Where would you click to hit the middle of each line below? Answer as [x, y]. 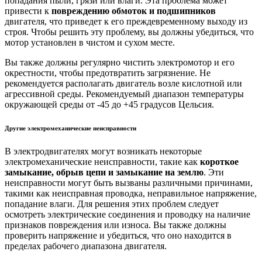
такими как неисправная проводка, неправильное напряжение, [131, 193]
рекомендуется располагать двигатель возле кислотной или [123, 83]
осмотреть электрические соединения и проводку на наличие [127, 214]
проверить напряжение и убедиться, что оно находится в [118, 235]
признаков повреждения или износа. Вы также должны [116, 225]
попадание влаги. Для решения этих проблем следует [112, 204]
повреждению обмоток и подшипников [134, 11]
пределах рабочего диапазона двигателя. [86, 246]
